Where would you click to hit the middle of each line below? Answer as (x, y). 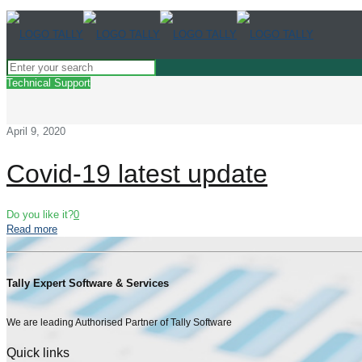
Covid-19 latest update (137, 173)
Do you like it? (40, 215)
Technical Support (48, 83)
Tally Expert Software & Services (88, 284)
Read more (32, 229)
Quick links (38, 352)
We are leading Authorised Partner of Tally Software (119, 322)
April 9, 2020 (36, 131)
